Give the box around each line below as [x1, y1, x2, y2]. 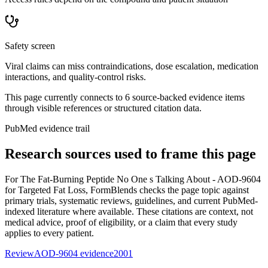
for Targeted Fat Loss [5, 184, 86, 195]
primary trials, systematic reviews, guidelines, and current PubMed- [5, 195, 258, 206]
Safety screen [5, 40, 55, 51]
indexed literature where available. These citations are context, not [5, 206, 253, 217]
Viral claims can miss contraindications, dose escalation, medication [5, 60, 258, 71]
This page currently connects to [5, 92, 125, 102]
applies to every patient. [5, 227, 94, 238]
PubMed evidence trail [5, 123, 90, 133]
